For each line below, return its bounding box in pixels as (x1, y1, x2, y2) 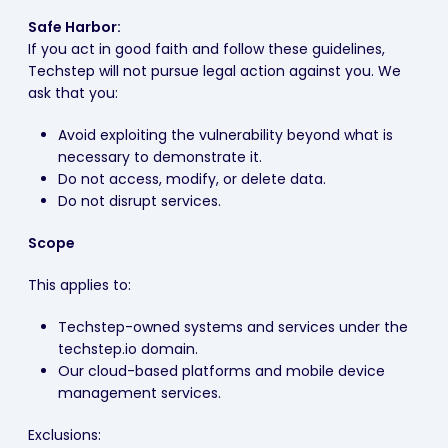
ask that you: (28, 82, 118, 103)
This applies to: (28, 274, 131, 295)
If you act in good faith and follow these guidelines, (28, 38, 385, 59)
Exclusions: (28, 424, 101, 445)
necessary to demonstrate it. (58, 146, 262, 167)
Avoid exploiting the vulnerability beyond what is (58, 124, 393, 145)
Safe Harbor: (28, 16, 121, 37)
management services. (58, 382, 221, 403)
